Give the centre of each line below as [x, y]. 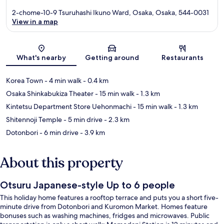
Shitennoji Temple [34, 120]
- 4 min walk [62, 81]
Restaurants [183, 58]
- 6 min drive [58, 133]
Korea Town [24, 81]
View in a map [35, 22]
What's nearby [41, 58]
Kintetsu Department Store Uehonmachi [69, 107]
